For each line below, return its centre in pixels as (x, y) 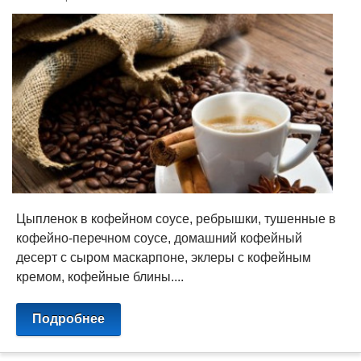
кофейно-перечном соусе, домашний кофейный (159, 238)
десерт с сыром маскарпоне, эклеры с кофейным (164, 257)
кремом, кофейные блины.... (100, 276)
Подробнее (68, 318)
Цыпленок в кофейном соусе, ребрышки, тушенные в (176, 218)
